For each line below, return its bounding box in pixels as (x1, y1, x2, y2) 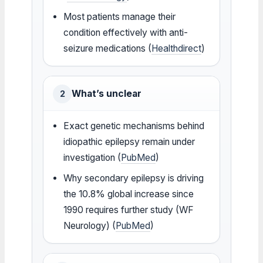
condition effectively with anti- (63, 26, 188, 38)
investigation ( (63, 151, 122, 163)
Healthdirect (151, 42, 202, 54)
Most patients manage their (63, 11, 176, 22)
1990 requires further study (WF (63, 204, 194, 215)
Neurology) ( (63, 220, 116, 231)
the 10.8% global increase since (63, 188, 194, 200)
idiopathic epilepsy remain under (63, 136, 195, 147)
